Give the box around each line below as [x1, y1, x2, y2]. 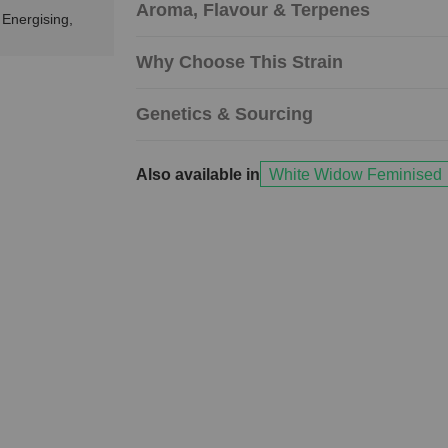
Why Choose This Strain [135, 52, 343, 73]
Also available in [135, 165, 260, 183]
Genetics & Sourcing [135, 104, 313, 125]
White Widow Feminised [268, 165, 442, 183]
